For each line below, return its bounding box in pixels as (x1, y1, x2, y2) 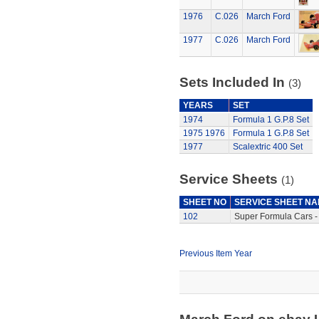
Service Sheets (179, 172, 281, 187)
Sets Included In (179, 75, 288, 90)
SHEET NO (182, 197, 226, 207)
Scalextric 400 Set (232, 142, 303, 152)
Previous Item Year (179, 249, 252, 258)
